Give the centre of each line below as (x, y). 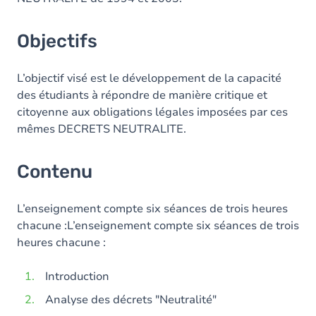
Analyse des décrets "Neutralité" (131, 300)
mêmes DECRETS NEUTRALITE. (102, 129)
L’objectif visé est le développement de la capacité (149, 78)
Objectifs (57, 41)
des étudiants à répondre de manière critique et (142, 95)
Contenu (55, 172)
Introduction (77, 276)
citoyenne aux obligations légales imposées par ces (152, 112)
